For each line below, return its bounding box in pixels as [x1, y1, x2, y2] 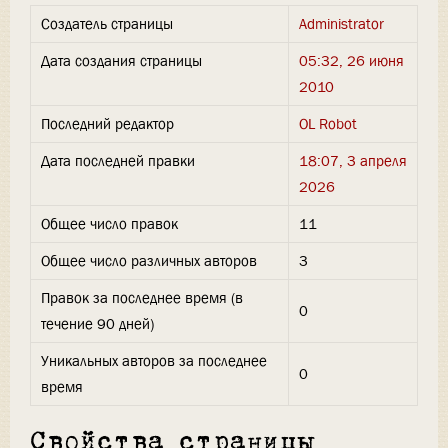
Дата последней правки [41, 151, 195, 172]
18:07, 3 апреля [299, 151, 407, 172]
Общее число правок [41, 214, 178, 235]
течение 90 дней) [41, 314, 154, 335]
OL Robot [299, 114, 357, 135]
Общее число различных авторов [41, 251, 257, 272]
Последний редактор [41, 114, 174, 135]
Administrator [299, 14, 384, 35]
